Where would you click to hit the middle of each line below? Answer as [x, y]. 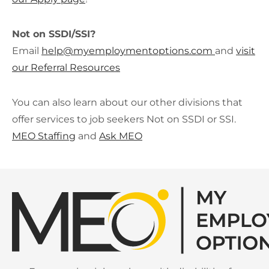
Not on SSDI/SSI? [55, 34]
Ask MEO [121, 136]
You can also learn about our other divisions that [127, 102]
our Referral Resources [66, 68]
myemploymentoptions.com [144, 51]
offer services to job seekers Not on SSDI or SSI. [124, 119]
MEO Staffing [44, 136]
